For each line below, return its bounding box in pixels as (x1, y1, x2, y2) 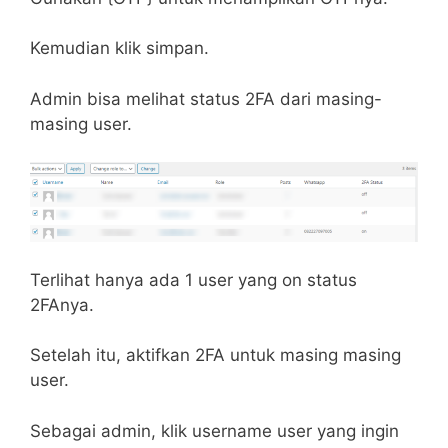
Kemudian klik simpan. (30, 38, 209, 59)
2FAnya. (30, 294, 94, 315)
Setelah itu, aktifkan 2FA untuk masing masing (30, 345, 401, 366)
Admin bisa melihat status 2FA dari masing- (30, 88, 382, 109)
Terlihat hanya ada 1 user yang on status (30, 269, 357, 290)
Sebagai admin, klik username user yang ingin (30, 420, 399, 441)
